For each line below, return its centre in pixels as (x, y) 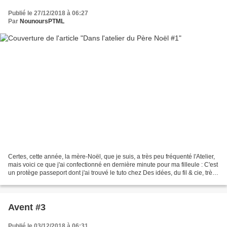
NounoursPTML (42, 21)
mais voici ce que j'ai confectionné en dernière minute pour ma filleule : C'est (113, 165)
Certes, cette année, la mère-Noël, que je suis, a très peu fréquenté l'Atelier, (111, 157)
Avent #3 (27, 207)
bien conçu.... (26, 181)
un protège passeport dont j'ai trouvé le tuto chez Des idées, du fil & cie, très (112, 173)
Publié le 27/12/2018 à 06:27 (48, 13)
